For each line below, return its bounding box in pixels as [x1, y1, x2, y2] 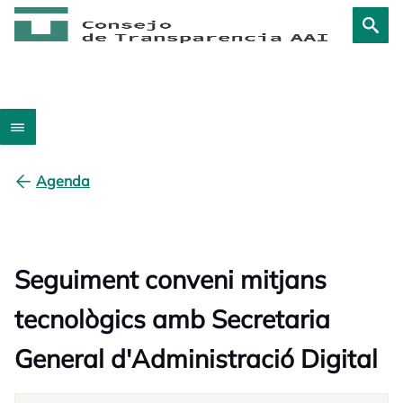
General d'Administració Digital [14, 343, 378, 374]
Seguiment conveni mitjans [14, 264, 327, 295]
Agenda [36, 172, 90, 190]
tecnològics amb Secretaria [14, 303, 330, 335]
